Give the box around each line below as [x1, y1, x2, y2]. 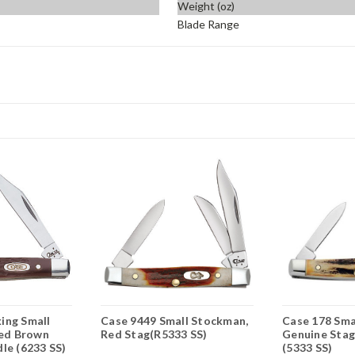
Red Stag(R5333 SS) [101, 326, 208, 341]
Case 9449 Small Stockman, [101, 313, 249, 327]
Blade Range [177, 17, 239, 32]
